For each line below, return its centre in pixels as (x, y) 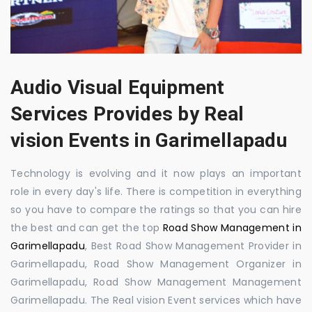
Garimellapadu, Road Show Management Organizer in (156, 264)
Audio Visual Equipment (118, 87)
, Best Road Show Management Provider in (193, 245)
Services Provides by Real (127, 114)
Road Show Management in (232, 227)
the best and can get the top (87, 227)
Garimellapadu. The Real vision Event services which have (156, 300)
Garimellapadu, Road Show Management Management (156, 282)
